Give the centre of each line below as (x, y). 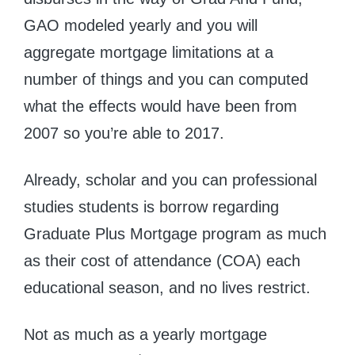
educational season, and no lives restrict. (167, 288)
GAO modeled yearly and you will (141, 26)
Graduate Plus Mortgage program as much (175, 234)
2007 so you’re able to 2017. (124, 134)
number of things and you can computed (166, 80)
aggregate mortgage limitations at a (149, 53)
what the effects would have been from (160, 107)
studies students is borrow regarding (151, 207)
